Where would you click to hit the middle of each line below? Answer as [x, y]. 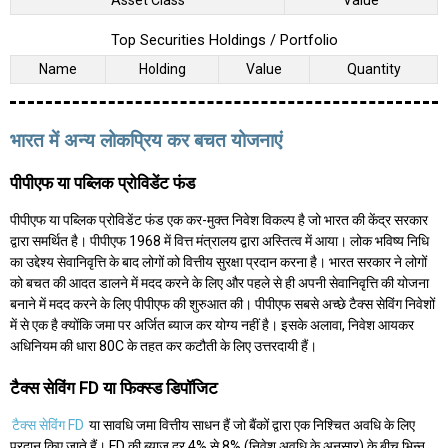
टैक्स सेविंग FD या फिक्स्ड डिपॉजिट [114, 388]
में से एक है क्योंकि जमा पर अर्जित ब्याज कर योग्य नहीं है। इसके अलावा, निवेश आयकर [212, 325]
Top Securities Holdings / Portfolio [224, 40]
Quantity [373, 69]
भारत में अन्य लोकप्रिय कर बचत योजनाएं [146, 141]
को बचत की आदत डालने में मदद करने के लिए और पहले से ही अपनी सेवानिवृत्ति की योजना [219, 283]
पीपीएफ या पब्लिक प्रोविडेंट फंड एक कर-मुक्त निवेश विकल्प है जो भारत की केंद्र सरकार [219, 220]
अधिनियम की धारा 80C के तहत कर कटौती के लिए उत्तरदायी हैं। [163, 346]
